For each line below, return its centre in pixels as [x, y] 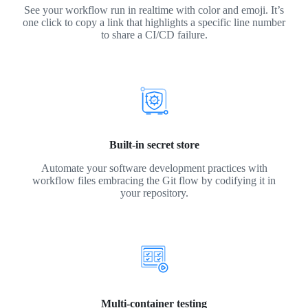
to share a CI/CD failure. [154, 35]
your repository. [154, 193]
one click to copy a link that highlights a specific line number [154, 23]
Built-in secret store [154, 145]
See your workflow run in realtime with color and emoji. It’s [154, 10]
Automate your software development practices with [154, 168]
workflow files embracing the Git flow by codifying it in [154, 181]
